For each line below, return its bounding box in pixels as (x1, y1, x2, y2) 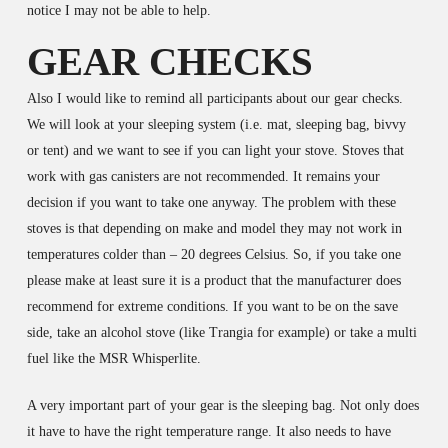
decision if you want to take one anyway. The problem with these (26, 194, 396, 210)
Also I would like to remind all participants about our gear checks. (26, 90, 403, 106)
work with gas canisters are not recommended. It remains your (26, 168, 380, 184)
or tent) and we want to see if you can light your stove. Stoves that (26, 142, 404, 158)
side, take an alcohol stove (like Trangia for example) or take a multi (26, 324, 417, 340)
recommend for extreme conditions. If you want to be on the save (26, 298, 398, 314)
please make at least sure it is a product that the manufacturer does (26, 272, 401, 288)
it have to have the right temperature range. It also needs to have (26, 423, 391, 439)
